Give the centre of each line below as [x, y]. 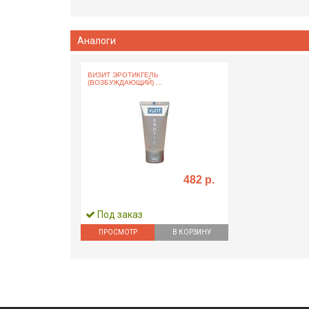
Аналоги [97, 40]
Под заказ [119, 214]
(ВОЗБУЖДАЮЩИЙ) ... [125, 82]
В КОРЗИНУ [191, 232]
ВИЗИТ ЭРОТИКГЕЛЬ [123, 75]
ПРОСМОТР [118, 232]
